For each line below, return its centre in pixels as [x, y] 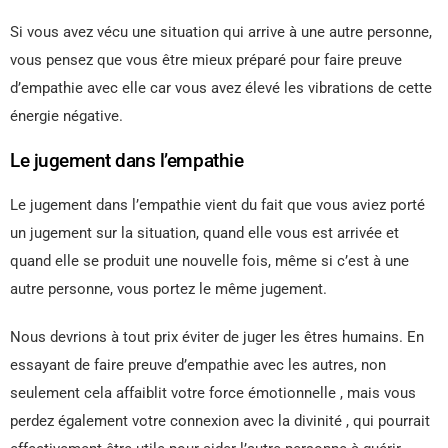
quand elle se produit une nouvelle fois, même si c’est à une [209, 260]
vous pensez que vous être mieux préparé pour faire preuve [206, 59]
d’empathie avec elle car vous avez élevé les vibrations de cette [221, 87]
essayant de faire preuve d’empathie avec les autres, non [198, 364]
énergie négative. [66, 115]
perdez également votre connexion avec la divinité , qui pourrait [220, 420]
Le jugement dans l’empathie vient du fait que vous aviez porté [217, 204]
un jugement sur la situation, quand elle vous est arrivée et [204, 232]
